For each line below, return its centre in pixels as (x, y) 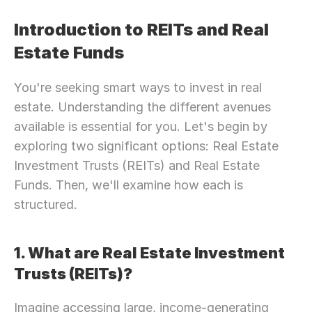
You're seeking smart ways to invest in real (138, 87)
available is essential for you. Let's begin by (141, 126)
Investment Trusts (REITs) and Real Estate (137, 165)
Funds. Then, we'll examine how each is (128, 185)
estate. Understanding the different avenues (142, 107)
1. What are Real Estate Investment (149, 253)
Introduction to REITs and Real (141, 30)
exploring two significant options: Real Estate (146, 146)
